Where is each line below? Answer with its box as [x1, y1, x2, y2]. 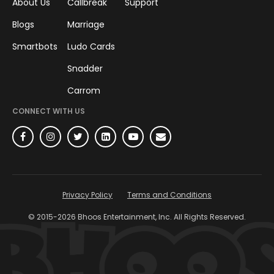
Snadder [67, 62, 103, 75]
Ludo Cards [67, 40, 115, 53]
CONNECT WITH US [12, 105, 85, 116]
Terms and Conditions [127, 189, 212, 200]
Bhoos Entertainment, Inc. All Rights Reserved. [76, 211, 246, 222]
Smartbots [12, 40, 57, 53]
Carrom [67, 84, 100, 97]
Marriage [67, 18, 105, 31]
